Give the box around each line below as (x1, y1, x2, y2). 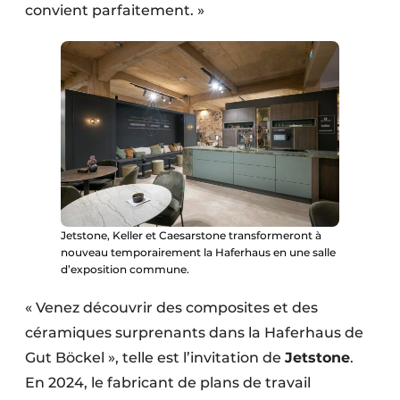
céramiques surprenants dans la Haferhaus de (25, 324, 363, 342)
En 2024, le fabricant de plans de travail (25, 374, 311, 392)
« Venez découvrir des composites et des (25, 299, 318, 317)
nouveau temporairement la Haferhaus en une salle (61, 246, 336, 260)
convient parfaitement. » (25, 2, 204, 20)
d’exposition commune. (61, 262, 189, 277)
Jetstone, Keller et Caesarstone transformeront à (61, 229, 321, 243)
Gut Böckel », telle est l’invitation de (25, 349, 285, 367)
